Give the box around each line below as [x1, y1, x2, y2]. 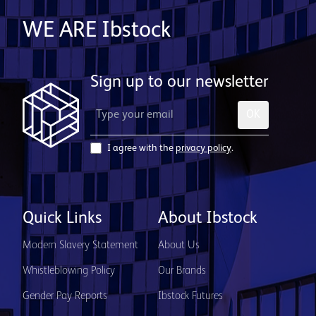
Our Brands [158, 265, 206, 276]
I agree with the [107, 143, 174, 153]
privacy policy [176, 143, 231, 153]
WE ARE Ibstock [23, 19, 171, 42]
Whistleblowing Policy [23, 265, 115, 276]
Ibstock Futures [158, 291, 223, 302]
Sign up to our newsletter [90, 74, 269, 91]
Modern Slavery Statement [23, 240, 138, 251]
